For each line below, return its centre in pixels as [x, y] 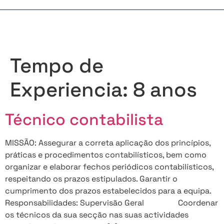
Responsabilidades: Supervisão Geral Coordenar [111, 202]
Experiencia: [71, 89]
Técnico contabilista [84, 119]
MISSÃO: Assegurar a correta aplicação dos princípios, [108, 142]
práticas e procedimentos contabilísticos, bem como [106, 154]
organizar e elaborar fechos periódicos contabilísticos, [109, 166]
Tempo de [57, 65]
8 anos [165, 89]
